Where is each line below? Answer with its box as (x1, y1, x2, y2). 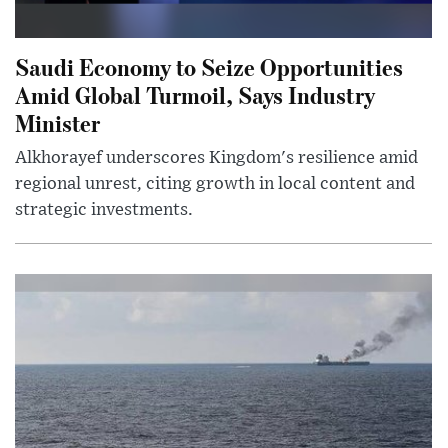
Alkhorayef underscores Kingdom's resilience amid (15, 149, 418, 168)
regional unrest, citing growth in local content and (15, 175, 415, 194)
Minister (15, 107, 100, 139)
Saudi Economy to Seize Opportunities (15, 51, 403, 83)
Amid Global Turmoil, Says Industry (15, 79, 375, 111)
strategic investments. (15, 201, 193, 220)
